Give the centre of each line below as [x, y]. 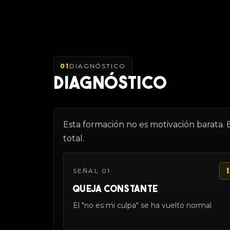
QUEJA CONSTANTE [116, 189]
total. [74, 138]
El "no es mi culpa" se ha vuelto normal [142, 205]
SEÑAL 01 [92, 171]
